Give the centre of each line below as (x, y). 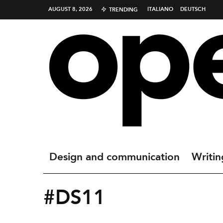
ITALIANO (160, 9)
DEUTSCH (193, 9)
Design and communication (114, 157)
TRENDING (123, 10)
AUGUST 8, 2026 (70, 9)
